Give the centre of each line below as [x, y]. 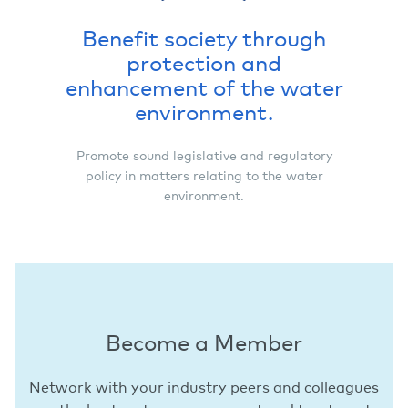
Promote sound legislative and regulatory [204, 155]
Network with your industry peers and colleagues [204, 387]
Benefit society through [204, 37]
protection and [204, 62]
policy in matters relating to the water [204, 175]
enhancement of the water [204, 87]
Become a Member [204, 342]
